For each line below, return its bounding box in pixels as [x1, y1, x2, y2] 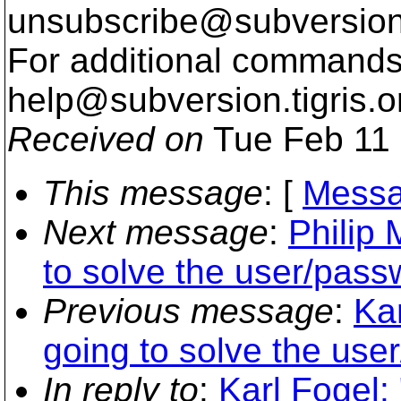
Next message [43, 213, 269, 252]
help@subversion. [7, 81, 292, 119]
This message [43, 174, 263, 212]
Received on [7, 120, 204, 158]
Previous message [43, 292, 334, 330]
